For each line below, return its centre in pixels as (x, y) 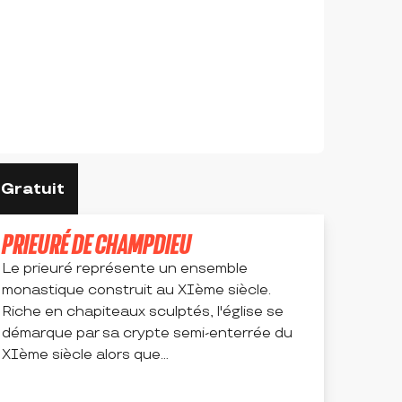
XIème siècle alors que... (85, 355)
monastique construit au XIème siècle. (136, 291)
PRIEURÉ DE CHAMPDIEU (96, 244)
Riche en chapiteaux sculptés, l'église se (143, 312)
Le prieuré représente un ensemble (125, 269)
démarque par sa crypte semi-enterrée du (147, 334)
